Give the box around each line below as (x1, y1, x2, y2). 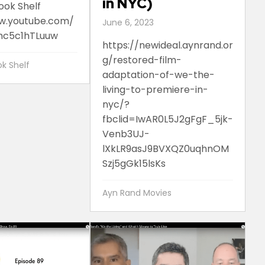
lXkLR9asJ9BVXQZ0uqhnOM (102, 142, 229, 156)
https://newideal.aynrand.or (102, 38, 233, 53)
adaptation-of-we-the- (102, 68, 215, 82)
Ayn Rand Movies (102, 187, 172, 199)
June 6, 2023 (102, 17, 154, 29)
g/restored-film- (102, 53, 182, 67)
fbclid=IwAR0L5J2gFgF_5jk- (102, 112, 233, 127)
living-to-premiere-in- (102, 83, 208, 97)
